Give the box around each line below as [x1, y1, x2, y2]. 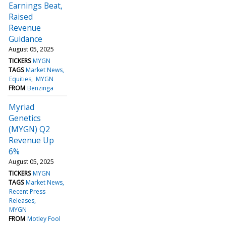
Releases [9, 196, 35, 205]
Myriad [9, 101, 34, 112]
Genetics [9, 112, 41, 124]
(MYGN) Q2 [9, 123, 50, 135]
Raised [9, 11, 33, 22]
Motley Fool [27, 214, 61, 223]
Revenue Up [9, 134, 54, 146]
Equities [9, 74, 32, 83]
